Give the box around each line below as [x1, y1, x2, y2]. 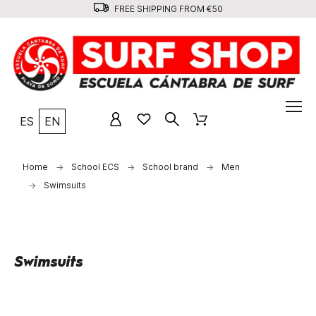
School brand [142, 161, 198, 172]
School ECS [71, 161, 119, 172]
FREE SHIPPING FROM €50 [111, 3, 223, 14]
